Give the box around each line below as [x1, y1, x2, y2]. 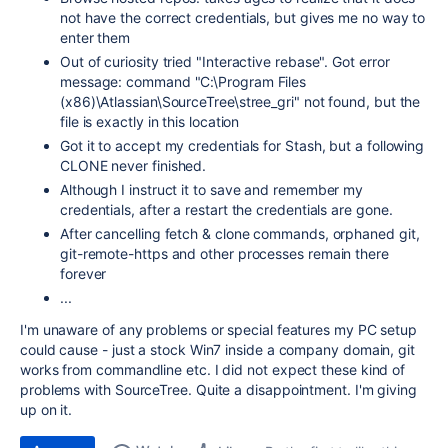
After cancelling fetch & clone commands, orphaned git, [60, 225, 420, 242]
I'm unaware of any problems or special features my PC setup [20, 321, 418, 338]
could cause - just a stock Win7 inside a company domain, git [20, 341, 415, 358]
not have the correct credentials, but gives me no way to [60, 9, 426, 26]
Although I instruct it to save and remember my [60, 181, 364, 198]
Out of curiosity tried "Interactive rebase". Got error [60, 53, 390, 70]
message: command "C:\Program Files [60, 73, 307, 90]
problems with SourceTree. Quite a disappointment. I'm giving [20, 381, 417, 398]
